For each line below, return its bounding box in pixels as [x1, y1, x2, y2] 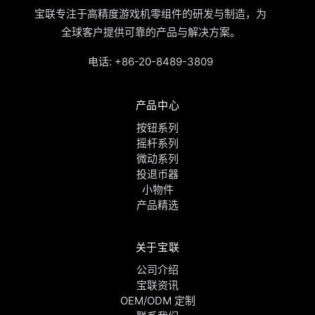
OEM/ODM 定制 [120, 293, 195, 307]
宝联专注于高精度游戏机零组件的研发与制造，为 [34, 6, 266, 20]
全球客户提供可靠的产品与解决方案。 [60, 25, 240, 39]
